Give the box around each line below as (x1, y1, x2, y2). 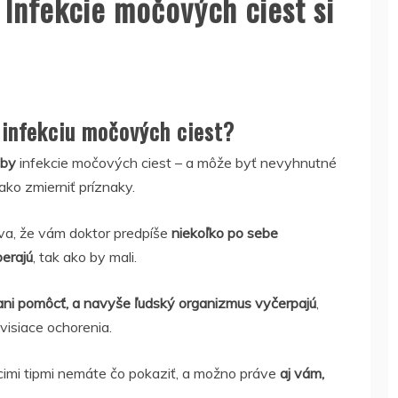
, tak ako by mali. (33, 248, 137, 266)
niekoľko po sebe (171, 224, 278, 242)
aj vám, (280, 364, 324, 382)
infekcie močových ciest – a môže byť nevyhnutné (16, 154, 337, 171)
